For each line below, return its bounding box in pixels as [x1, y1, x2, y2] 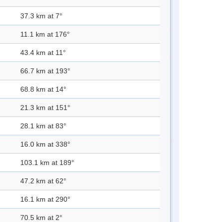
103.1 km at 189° [20, 159, 74, 167]
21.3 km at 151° [20, 104, 70, 112]
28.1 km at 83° [20, 122, 66, 130]
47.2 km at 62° [20, 177, 66, 185]
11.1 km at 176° [20, 30, 70, 39]
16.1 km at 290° [20, 195, 70, 204]
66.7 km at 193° [20, 67, 70, 75]
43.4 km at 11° [20, 49, 66, 57]
